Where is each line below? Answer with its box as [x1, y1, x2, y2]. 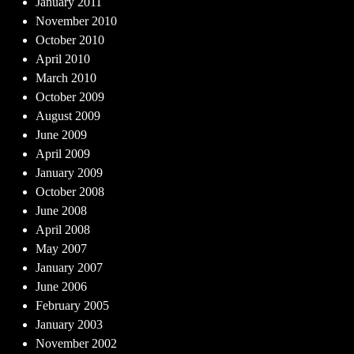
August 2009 [36, 109, 100, 122]
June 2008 [36, 204, 87, 217]
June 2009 [36, 128, 87, 141]
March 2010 [36, 71, 96, 85]
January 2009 [36, 166, 103, 179]
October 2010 [36, 33, 104, 47]
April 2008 [36, 223, 90, 236]
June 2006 [36, 280, 87, 293]
